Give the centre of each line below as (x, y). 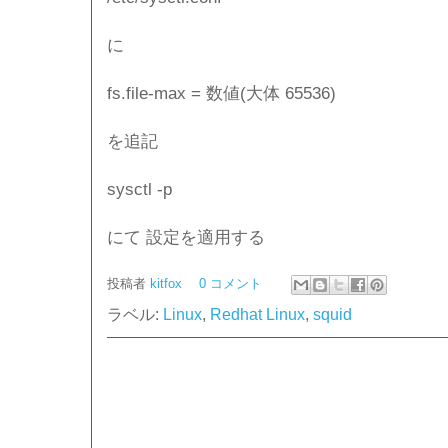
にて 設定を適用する (186, 237)
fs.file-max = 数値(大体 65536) (221, 93)
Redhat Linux (257, 314)
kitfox (168, 284)
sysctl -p (139, 189)
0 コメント (230, 284)
